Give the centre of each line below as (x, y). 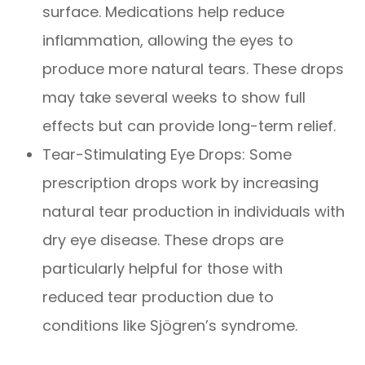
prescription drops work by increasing (181, 183)
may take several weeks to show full (174, 98)
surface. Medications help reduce (164, 12)
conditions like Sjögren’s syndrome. (170, 326)
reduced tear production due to (158, 297)
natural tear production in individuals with (194, 212)
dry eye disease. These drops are (163, 240)
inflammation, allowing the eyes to (168, 41)
